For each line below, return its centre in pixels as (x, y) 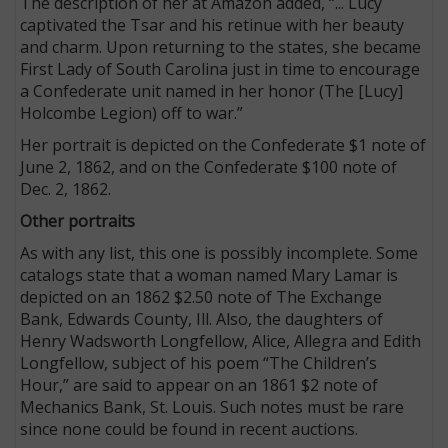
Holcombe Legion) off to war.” (132, 112)
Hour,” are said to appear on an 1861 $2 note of (199, 384)
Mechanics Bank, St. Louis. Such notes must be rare (212, 406)
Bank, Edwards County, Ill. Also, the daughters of (202, 318)
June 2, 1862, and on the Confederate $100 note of (209, 166)
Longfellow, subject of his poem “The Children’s (199, 362)
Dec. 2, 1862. (66, 188)
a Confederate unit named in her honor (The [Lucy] (212, 90)
